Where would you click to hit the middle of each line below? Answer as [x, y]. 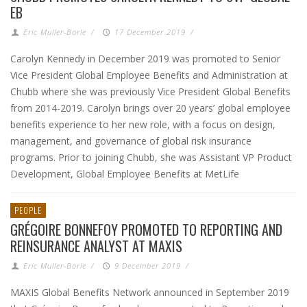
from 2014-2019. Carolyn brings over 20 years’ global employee [150, 108]
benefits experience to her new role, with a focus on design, [143, 124]
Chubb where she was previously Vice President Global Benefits [150, 91]
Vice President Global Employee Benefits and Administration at [149, 75]
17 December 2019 [150, 32]
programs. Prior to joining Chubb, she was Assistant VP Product [151, 157]
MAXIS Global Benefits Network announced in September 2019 [150, 292]
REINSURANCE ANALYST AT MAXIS [96, 246]
